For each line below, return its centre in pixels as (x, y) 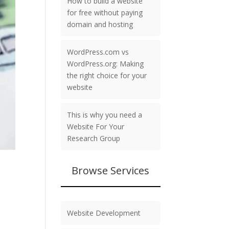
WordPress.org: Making (106, 64)
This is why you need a (105, 115)
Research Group (94, 139)
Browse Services (111, 171)
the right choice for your (107, 76)
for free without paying (105, 13)
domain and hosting (100, 25)
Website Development (104, 213)
